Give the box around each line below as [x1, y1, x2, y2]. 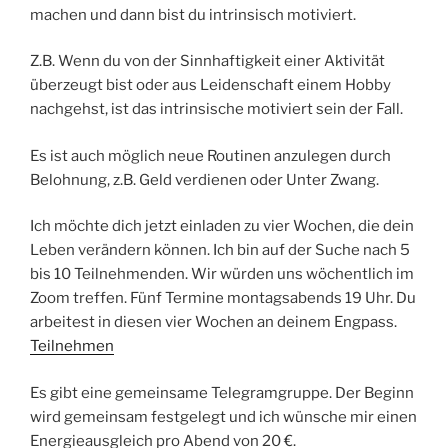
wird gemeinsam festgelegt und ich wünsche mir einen [30, 407, 417, 426]
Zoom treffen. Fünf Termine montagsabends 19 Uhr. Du [30, 289, 416, 308]
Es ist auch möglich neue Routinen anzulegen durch [30, 146, 391, 165]
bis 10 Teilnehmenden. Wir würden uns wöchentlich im [30, 265, 414, 284]
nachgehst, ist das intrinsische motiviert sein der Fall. [30, 100, 403, 119]
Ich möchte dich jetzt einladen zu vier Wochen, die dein [30, 217, 414, 236]
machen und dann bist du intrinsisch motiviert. [30, 5, 356, 24]
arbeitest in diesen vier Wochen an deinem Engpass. [30, 313, 397, 332]
